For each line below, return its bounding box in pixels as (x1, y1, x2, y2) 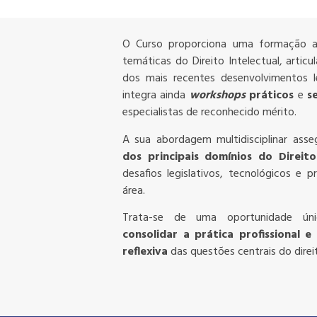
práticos (245, 86, 294, 105)
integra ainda (122, 86, 186, 105)
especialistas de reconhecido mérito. (122, 103, 296, 122)
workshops (189, 86, 246, 105)
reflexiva (122, 242, 168, 261)
